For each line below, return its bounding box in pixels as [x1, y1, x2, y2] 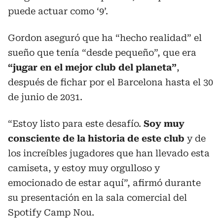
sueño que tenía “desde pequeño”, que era [8, 47, 196, 58]
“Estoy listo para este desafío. [8, 118, 144, 129]
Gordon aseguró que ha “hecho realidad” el [8, 33, 202, 43]
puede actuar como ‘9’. [8, 6, 108, 16]
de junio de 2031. [8, 92, 82, 102]
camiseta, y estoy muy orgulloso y [8, 163, 160, 173]
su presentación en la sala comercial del [8, 192, 187, 203]
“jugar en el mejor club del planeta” [8, 62, 177, 73]
